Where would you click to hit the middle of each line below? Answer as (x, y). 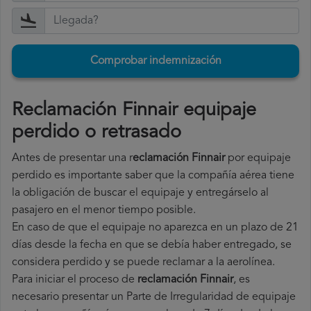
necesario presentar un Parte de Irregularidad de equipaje (154, 297)
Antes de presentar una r (72, 159)
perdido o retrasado (96, 133)
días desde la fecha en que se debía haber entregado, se (152, 245)
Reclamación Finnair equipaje (134, 111)
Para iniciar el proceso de (75, 280)
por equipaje (258, 159)
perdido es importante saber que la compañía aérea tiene (153, 176)
